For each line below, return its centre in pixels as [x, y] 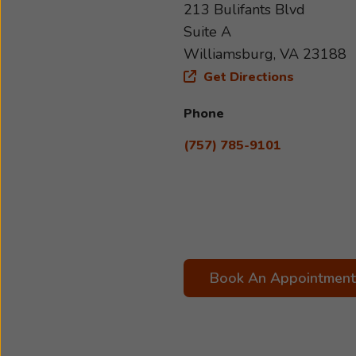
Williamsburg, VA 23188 [265, 54]
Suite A [207, 32]
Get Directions [247, 77]
